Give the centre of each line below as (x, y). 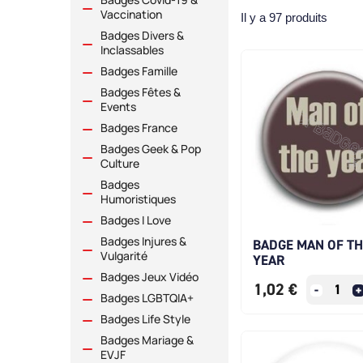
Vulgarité (124, 256)
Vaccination (131, 15)
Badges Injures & (143, 241)
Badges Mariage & (147, 340)
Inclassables (132, 50)
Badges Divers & (142, 36)
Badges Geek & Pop (151, 149)
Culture (120, 164)
